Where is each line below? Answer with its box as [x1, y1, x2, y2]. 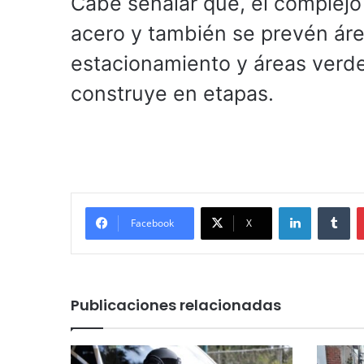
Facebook [131, 216, 174, 231]
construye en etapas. [71, 81, 274, 106]
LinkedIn [310, 200, 353, 214]
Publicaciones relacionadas [71, 295, 281, 316]
